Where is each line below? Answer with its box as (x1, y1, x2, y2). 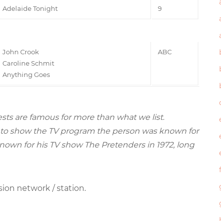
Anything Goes (2, 70, 50, 78)
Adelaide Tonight (2, 4, 58, 12)
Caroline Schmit (2, 59, 54, 67)
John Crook (2, 47, 39, 56)
